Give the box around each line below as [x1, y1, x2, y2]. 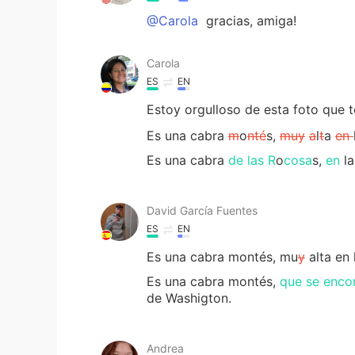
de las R [228, 151, 276, 168]
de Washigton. [147, 289, 231, 306]
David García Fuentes [147, 203, 258, 217]
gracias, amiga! [202, 12, 296, 29]
